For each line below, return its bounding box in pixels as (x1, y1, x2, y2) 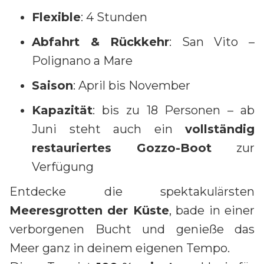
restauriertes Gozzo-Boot (32, 140, 212, 155)
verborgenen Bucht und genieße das (9, 222, 255, 236)
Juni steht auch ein (32, 121, 185, 136)
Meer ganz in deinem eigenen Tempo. (9, 240, 230, 255)
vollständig (185, 121, 255, 136)
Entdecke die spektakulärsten (9, 184, 255, 199)
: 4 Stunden (81, 9, 147, 24)
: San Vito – (169, 34, 255, 49)
